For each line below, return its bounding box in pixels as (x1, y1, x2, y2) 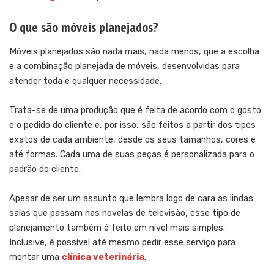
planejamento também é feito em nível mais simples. (9, 223, 225, 234)
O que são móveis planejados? (9, 18, 158, 35)
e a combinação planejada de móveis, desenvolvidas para (9, 61, 240, 72)
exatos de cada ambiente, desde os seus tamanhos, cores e (9, 135, 256, 146)
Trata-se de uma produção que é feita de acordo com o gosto (9, 105, 261, 116)
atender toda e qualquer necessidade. (9, 76, 161, 87)
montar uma (9, 252, 62, 263)
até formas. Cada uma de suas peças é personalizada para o (9, 149, 254, 160)
